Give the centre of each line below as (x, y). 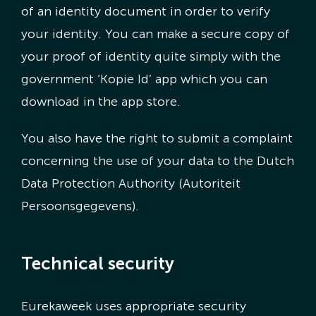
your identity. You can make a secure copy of (155, 34)
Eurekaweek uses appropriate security (133, 306)
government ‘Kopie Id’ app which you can (144, 79)
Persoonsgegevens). (80, 206)
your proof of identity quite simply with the (151, 57)
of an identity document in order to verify (145, 12)
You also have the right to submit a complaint (157, 139)
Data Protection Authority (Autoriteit (130, 184)
